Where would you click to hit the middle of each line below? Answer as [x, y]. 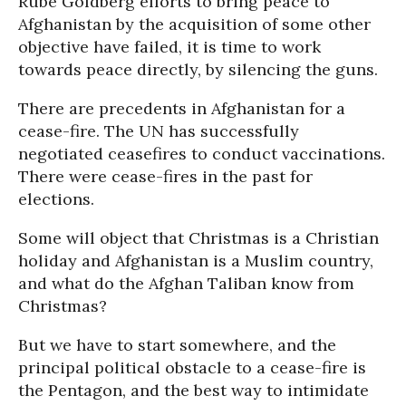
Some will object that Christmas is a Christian [198, 238]
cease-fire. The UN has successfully [159, 131]
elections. [56, 199]
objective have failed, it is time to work [169, 47]
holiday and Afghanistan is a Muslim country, [196, 261]
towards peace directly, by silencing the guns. [198, 69]
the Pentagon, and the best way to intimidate [193, 390]
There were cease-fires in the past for [165, 176]
